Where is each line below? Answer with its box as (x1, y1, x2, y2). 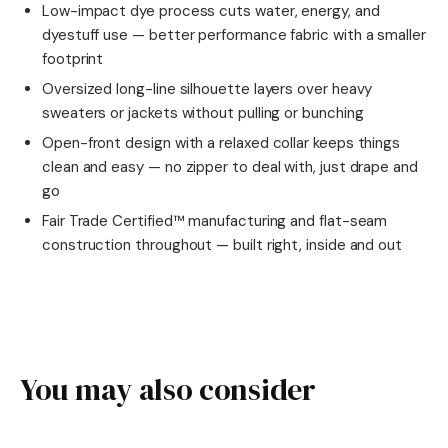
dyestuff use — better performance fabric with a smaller (42, 25, 426, 46)
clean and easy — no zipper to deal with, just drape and (42, 157, 418, 178)
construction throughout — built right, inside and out (42, 235, 403, 256)
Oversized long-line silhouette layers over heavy (42, 79, 373, 100)
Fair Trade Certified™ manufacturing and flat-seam (42, 211, 388, 232)
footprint (42, 49, 104, 70)
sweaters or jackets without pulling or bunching (42, 103, 364, 124)
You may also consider (20, 369, 316, 411)
